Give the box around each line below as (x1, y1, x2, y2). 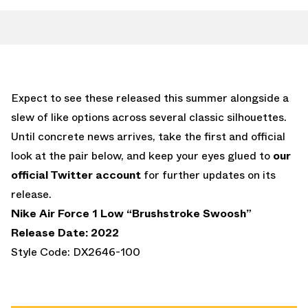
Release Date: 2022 (11, 224, 119, 241)
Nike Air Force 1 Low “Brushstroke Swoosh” (11, 205, 252, 221)
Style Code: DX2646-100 (11, 243, 140, 260)
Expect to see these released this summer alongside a (11, 89, 289, 106)
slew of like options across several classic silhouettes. (11, 109, 287, 125)
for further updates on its (141, 166, 276, 183)
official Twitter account (11, 166, 141, 183)
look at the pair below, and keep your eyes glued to (11, 147, 273, 164)
